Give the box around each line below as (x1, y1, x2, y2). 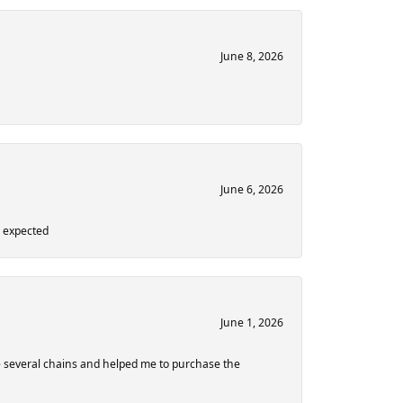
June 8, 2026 (220, 49, 283, 65)
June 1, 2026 (220, 315, 283, 331)
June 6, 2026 (220, 182, 283, 198)
